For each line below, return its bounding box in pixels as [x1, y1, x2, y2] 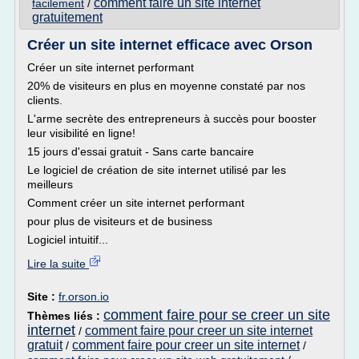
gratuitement [32, 10, 103, 24]
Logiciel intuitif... [27, 233, 108, 246]
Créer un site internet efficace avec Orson [27, 37, 313, 53]
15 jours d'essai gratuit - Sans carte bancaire [27, 145, 254, 158]
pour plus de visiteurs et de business [27, 215, 212, 228]
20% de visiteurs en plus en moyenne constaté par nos [27, 79, 305, 92]
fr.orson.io [58, 290, 109, 303]
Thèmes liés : [27, 309, 103, 322]
